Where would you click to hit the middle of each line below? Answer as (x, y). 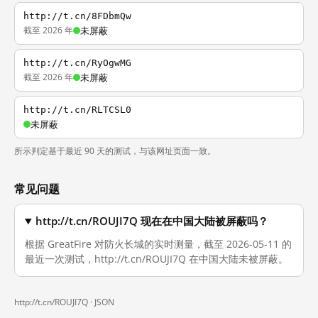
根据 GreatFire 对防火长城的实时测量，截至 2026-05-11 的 (158, 244)
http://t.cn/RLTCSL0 (77, 110)
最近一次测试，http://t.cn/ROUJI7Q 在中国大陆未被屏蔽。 (157, 259)
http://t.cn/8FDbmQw (77, 16)
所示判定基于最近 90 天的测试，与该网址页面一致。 (115, 151)
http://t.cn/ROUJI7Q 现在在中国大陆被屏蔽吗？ (152, 221)
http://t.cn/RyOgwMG (77, 63)
